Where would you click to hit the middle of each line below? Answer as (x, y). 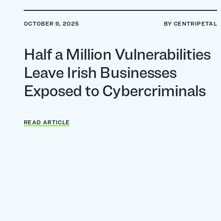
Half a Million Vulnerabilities (117, 54)
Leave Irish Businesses (100, 72)
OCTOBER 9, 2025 (52, 23)
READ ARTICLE (47, 122)
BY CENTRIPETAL (190, 23)
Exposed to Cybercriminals (115, 91)
